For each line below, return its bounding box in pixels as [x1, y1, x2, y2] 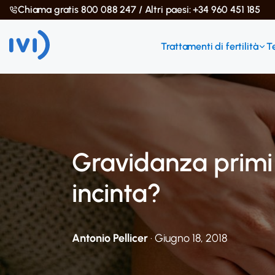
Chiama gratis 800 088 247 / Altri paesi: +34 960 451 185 [18, 4, 261, 15]
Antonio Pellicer [72, 231, 148, 245]
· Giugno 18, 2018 [148, 231, 227, 245]
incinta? [72, 177, 161, 209]
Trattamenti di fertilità [161, 41, 258, 52]
